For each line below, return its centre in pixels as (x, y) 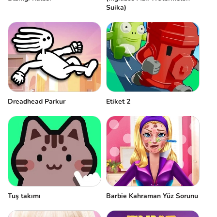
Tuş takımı (24, 196)
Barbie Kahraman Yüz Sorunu (152, 196)
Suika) (116, 8)
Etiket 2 (118, 102)
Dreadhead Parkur (37, 102)
